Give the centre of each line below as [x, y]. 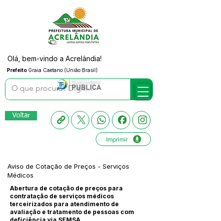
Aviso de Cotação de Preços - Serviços [68, 166]
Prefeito [18, 70]
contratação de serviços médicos [62, 196]
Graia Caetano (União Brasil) [63, 70]
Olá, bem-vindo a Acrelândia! [55, 58]
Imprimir [117, 139]
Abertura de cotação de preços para [66, 188]
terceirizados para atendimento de [64, 204]
